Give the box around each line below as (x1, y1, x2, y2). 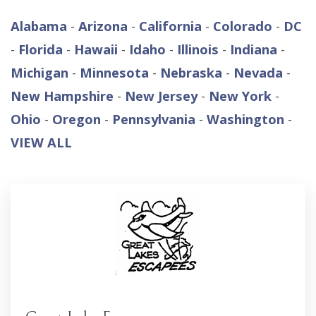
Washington (207, 110, 288, 128)
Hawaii (74, 40, 118, 58)
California (139, 17, 205, 35)
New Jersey (125, 87, 197, 104)
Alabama (11, 17, 67, 35)
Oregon (52, 110, 101, 128)
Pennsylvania (112, 110, 195, 128)
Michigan (11, 63, 68, 81)
